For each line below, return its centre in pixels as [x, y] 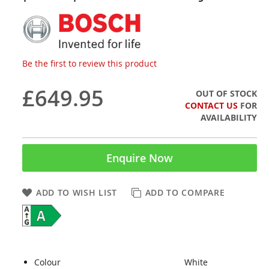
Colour [47, 262]
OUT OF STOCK [226, 93]
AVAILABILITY [229, 117]
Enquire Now [139, 158]
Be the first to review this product [89, 63]
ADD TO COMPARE [185, 192]
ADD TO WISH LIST [77, 192]
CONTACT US [211, 105]
